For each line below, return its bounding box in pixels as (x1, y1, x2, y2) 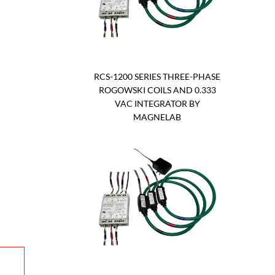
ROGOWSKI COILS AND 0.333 (98, 85, 216, 96)
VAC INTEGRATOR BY (114, 98, 200, 109)
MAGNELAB (133, 112, 181, 123)
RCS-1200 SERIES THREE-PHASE (94, 71, 220, 82)
